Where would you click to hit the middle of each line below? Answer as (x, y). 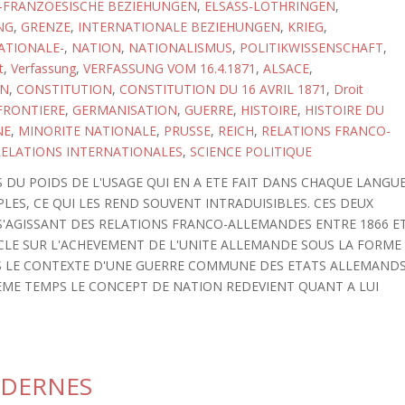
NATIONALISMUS (180, 47)
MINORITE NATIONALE (87, 131)
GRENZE (45, 27)
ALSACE (286, 68)
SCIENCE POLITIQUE (250, 151)
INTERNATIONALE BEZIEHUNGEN (179, 27)
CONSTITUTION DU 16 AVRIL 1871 (222, 89)
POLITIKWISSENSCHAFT (311, 47)
